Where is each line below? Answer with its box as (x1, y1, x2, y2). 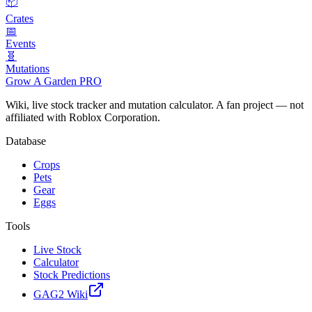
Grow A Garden (6, 75, 79, 87)
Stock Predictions (33, 268, 110, 281)
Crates (6, 12, 33, 24)
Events (6, 37, 36, 49)
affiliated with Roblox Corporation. (6, 111, 160, 123)
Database (6, 134, 46, 147)
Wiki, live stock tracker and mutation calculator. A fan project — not (6, 98, 304, 111)
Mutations (6, 62, 49, 75)
